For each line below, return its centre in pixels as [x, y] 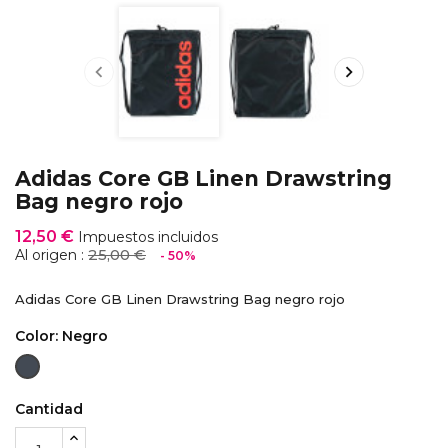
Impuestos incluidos [148, 237]
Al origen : [51, 255]
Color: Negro [61, 336]
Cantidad [49, 409]
